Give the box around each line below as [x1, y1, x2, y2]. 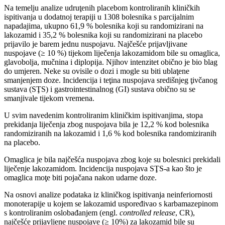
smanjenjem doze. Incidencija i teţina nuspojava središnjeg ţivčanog [4, 75, 217, 84]
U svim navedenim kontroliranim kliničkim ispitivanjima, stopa [4, 110, 203, 120]
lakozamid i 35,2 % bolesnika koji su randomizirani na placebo [4, 30, 202, 39]
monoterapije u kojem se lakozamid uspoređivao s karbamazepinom [4, 199, 218, 208]
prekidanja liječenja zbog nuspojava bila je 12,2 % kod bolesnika [4, 120, 209, 129]
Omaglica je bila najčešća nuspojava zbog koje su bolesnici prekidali [4, 155, 220, 164]
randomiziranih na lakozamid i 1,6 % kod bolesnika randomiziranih [4, 129, 216, 138]
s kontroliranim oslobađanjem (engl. [4, 208, 120, 217]
